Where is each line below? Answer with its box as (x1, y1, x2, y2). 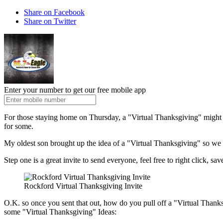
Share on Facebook (24, 8, 85, 17)
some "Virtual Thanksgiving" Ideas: (4, 208, 116, 217)
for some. (4, 122, 33, 131)
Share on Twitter (24, 17, 76, 26)
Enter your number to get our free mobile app (4, 86, 146, 95)
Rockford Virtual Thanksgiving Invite (24, 182, 142, 191)
